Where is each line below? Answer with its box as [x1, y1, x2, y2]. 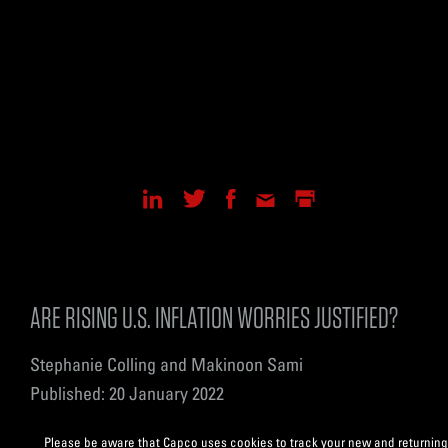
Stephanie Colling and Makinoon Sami [30, 352, 303, 375]
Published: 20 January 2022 [30, 381, 224, 404]
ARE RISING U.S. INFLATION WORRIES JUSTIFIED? [30, 298, 398, 335]
